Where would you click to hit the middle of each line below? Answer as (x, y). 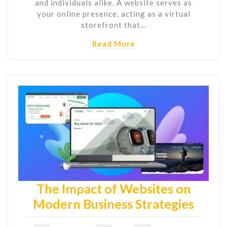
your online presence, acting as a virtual (113, 13)
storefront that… (113, 25)
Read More (113, 43)
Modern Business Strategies (113, 203)
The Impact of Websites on (113, 188)
